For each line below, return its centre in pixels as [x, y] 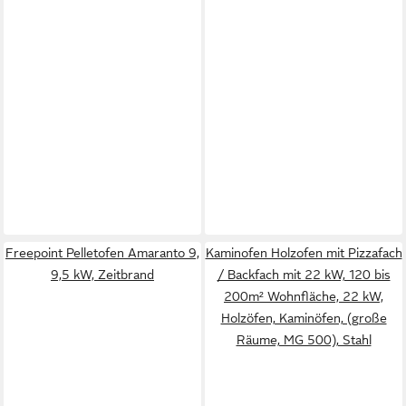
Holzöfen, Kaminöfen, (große [304, 318]
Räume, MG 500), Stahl [304, 339]
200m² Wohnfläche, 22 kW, [304, 296]
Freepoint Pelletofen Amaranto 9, [102, 252]
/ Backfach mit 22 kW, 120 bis [304, 274]
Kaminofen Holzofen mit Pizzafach [304, 252]
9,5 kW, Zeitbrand [102, 274]
